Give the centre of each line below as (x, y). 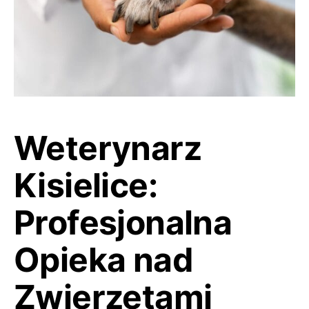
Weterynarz (108, 148)
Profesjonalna (123, 222)
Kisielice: (86, 185)
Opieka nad (103, 259)
